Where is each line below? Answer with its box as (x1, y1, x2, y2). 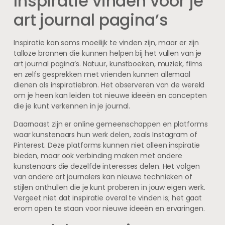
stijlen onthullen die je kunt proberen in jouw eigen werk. (13, 182, 206, 192)
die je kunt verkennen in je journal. (13, 101, 131, 111)
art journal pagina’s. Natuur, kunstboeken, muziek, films (13, 59, 203, 69)
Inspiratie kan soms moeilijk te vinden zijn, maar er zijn (13, 38, 199, 48)
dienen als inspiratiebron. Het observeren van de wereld (13, 80, 205, 90)
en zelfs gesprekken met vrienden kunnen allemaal (13, 69, 191, 80)
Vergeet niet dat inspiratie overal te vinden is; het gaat (13, 192, 202, 203)
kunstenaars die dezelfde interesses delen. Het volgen (13, 161, 200, 171)
